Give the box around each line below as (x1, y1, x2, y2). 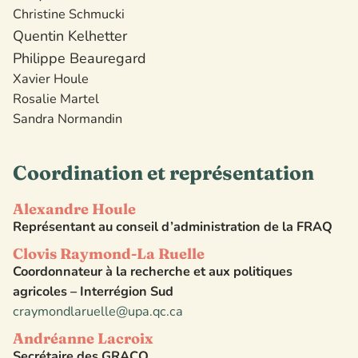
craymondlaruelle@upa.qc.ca (13, 302, 183, 320)
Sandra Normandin (13, 109, 122, 128)
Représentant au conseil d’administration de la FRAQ (13, 217, 332, 236)
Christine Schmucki (13, 5, 125, 23)
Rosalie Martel (13, 89, 99, 108)
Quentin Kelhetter (13, 26, 127, 46)
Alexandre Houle (13, 199, 136, 218)
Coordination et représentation (13, 160, 314, 185)
